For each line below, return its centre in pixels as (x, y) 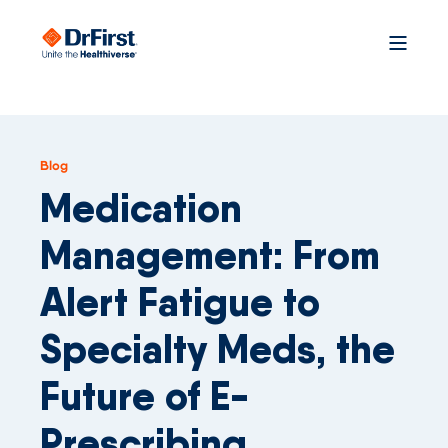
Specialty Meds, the (217, 349)
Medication (141, 208)
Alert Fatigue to (180, 302)
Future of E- (144, 396)
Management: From (210, 255)
